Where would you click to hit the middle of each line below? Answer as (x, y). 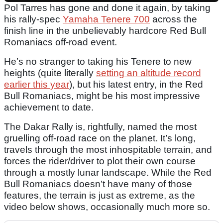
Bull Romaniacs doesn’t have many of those (98, 184)
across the (173, 19)
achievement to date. (49, 108)
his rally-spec (33, 19)
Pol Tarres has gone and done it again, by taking (107, 8)
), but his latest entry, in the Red (136, 85)
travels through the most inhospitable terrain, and (108, 150)
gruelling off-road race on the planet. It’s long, (100, 138)
